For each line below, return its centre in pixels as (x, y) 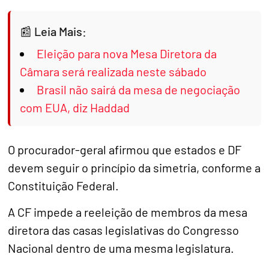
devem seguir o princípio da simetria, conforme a (134, 167)
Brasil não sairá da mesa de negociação (139, 89)
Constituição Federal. (64, 185)
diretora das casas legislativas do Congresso (124, 230)
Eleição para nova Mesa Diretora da (127, 53)
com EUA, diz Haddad (75, 107)
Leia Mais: (61, 31)
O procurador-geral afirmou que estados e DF (125, 149)
